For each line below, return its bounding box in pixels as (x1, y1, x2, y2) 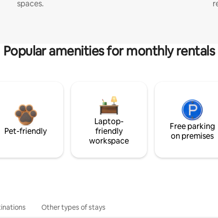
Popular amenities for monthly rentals (3, 43, 215, 59)
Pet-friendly (4, 126, 47, 136)
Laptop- (94, 116, 124, 127)
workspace (89, 136, 129, 146)
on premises (171, 131, 214, 141)
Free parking (169, 121, 215, 131)
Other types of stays (41, 203, 106, 212)
